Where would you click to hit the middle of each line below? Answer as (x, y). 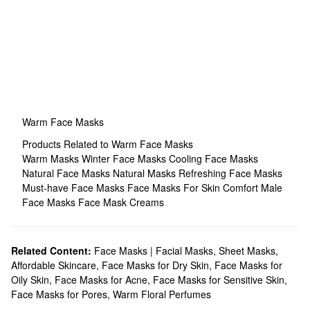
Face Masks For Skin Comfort (194, 188)
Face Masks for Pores (59, 294)
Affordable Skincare (54, 265)
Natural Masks (146, 173)
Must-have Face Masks (75, 188)
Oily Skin (30, 280)
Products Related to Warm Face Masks (108, 144)
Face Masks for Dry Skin (155, 265)
